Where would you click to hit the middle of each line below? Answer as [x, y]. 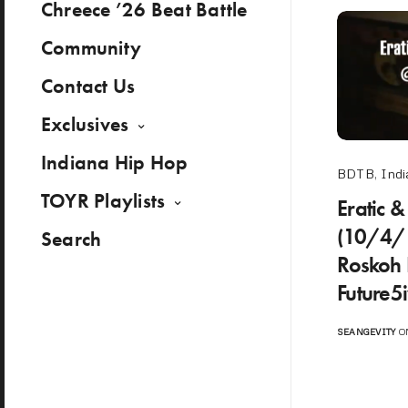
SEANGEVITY [367, 332]
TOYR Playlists [103, 201]
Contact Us [88, 86]
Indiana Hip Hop [115, 163]
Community [92, 48]
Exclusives [85, 124]
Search [71, 239]
